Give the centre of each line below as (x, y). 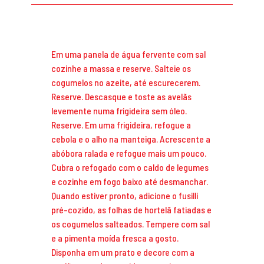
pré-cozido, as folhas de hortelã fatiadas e (131, 210)
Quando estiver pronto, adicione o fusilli (124, 196)
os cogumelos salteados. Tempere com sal (130, 224)
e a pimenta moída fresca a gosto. (115, 238)
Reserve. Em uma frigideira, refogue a (121, 125)
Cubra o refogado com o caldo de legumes (130, 167)
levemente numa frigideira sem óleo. (119, 111)
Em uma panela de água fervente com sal (128, 54)
